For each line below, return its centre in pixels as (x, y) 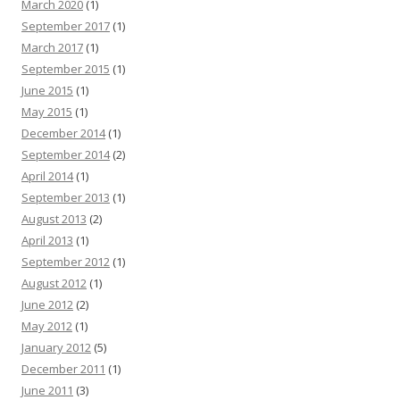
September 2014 (66, 155)
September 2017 (66, 26)
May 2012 (47, 326)
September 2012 (66, 262)
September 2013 (66, 198)
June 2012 (47, 305)
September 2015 (66, 69)
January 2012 (56, 348)
